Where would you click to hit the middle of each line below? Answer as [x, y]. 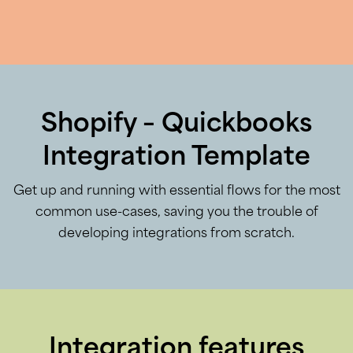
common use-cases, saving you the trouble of [176, 212]
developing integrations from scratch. [176, 234]
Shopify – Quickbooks [176, 125]
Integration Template [176, 158]
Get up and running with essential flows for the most [176, 191]
